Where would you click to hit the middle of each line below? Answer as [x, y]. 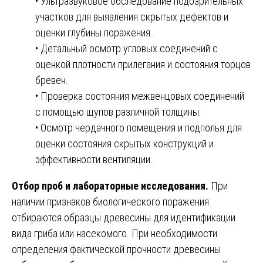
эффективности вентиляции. [94, 159]
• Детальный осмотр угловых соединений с [127, 48]
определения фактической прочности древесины [116, 249]
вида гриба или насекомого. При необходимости [114, 233]
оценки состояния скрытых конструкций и [124, 143]
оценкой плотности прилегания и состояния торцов [143, 64]
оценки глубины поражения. [94, 32]
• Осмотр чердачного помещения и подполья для [139, 127]
